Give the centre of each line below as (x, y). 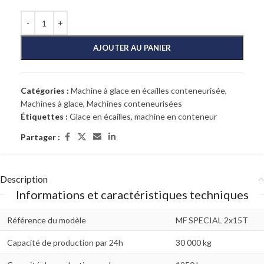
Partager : (40, 137)
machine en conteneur (176, 116)
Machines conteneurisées (134, 103)
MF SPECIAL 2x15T (212, 220)
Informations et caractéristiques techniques (132, 194)
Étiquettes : (44, 116)
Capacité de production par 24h (65, 242)
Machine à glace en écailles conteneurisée (148, 90)
